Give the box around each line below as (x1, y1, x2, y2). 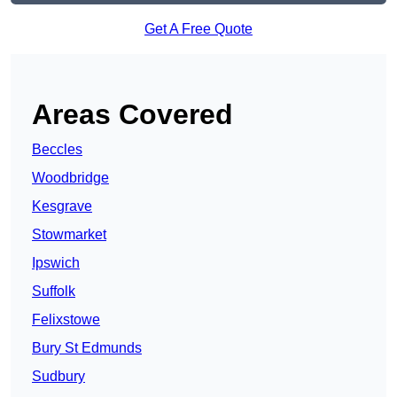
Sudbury (32, 369, 85, 385)
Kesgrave (32, 198, 92, 214)
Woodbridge (32, 170, 109, 186)
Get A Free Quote (144, 21, 253, 37)
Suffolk (32, 284, 75, 300)
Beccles (32, 142, 82, 158)
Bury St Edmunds (32, 340, 142, 356)
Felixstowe (32, 312, 100, 328)
